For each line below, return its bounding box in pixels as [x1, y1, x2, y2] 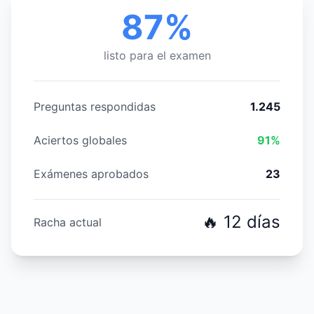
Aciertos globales [34, 132, 127, 147]
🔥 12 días [202, 211, 280, 232]
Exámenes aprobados [34, 166, 149, 181]
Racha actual [34, 214, 102, 229]
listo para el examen [103, 48, 211, 62]
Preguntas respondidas [34, 99, 156, 114]
